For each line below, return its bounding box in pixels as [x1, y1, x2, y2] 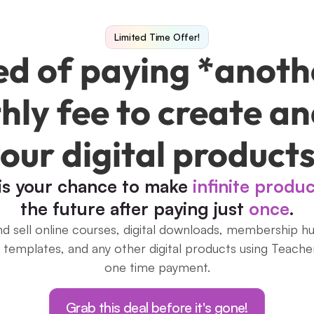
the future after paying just [20, 198, 249, 219]
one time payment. [104, 259, 210, 275]
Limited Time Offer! [114, 31, 200, 43]
